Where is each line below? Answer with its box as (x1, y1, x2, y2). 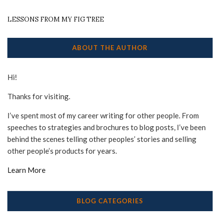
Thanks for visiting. (7, 92, 70, 101)
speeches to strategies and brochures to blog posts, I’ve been (7, 123, 206, 132)
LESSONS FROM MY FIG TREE (7, 15, 104, 24)
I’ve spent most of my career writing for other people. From (7, 111, 199, 120)
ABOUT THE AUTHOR (72, 44, 148, 52)
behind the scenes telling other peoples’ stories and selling (7, 135, 196, 144)
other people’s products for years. (7, 146, 117, 156)
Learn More (7, 165, 46, 175)
